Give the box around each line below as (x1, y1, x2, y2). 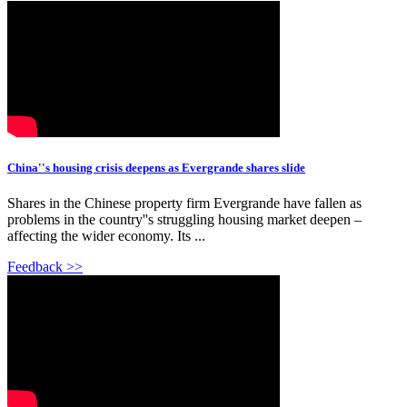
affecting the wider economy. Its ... (7, 228, 205, 244)
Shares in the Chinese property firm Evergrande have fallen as (7, 195, 362, 212)
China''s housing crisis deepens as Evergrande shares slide (7, 161, 305, 175)
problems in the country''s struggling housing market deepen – (7, 212, 362, 228)
